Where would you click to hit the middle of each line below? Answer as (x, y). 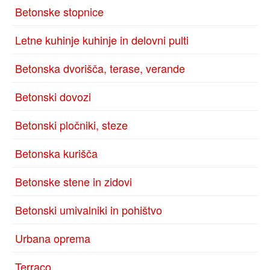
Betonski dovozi (53, 96)
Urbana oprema (53, 238)
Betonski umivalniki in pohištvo (89, 210)
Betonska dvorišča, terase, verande (100, 68)
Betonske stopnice (59, 11)
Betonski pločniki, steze (71, 125)
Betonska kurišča (56, 153)
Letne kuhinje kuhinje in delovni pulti (102, 40)
